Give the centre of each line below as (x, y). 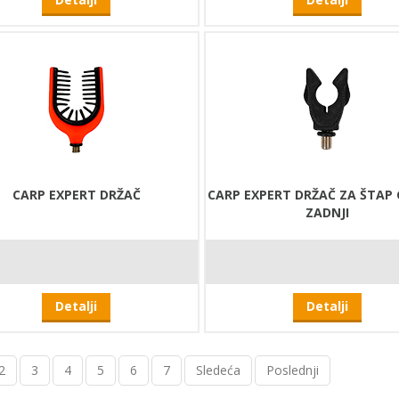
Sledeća (218, 370)
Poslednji (292, 370)
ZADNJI (327, 213)
